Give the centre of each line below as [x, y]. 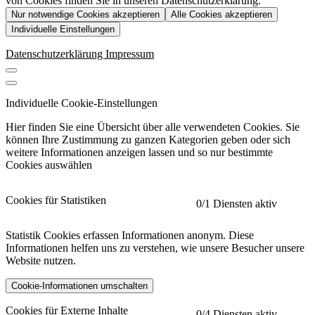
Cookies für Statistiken [56, 200]
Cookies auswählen [49, 165]
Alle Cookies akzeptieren [221, 15]
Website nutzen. [41, 261]
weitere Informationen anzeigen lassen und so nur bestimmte [139, 153]
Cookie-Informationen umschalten [79, 286]
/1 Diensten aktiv [239, 204]
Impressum [130, 54]
